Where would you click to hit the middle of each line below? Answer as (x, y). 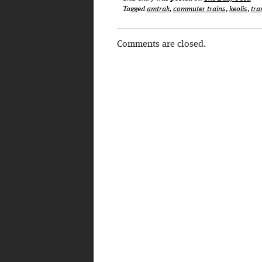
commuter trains (199, 9)
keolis (238, 9)
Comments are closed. (161, 45)
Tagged (135, 9)
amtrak (158, 9)
